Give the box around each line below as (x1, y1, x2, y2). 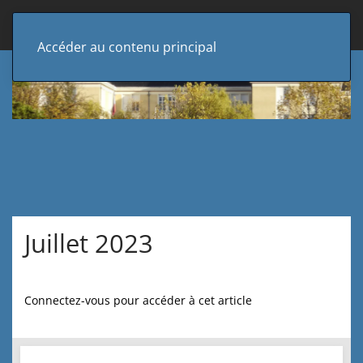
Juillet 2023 (24, 226, 153, 260)
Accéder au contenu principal (37, 38, 216, 56)
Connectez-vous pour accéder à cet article (24, 293, 252, 308)
